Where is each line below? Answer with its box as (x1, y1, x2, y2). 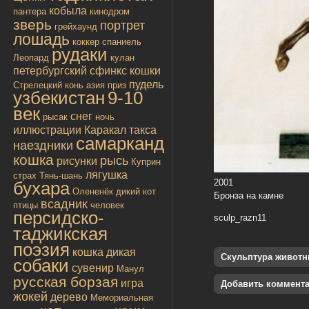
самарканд (76, 132, 164, 154)
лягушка (86, 168, 128, 181)
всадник (41, 197, 88, 211)
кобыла (49, 4, 87, 17)
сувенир (72, 261, 114, 274)
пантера (13, 6, 46, 17)
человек (90, 199, 124, 210)
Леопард (13, 52, 49, 63)
